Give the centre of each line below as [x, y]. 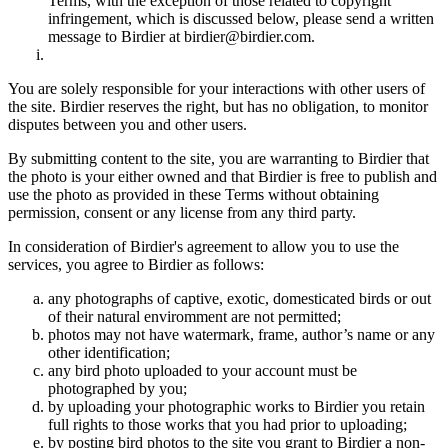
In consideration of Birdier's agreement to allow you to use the [203, 247]
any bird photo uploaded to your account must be [202, 371]
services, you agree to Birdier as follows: [136, 265]
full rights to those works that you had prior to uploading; [227, 425]
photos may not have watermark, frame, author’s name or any [241, 335]
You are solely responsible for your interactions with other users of [216, 89]
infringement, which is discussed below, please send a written [241, 19]
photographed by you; [117, 389]
